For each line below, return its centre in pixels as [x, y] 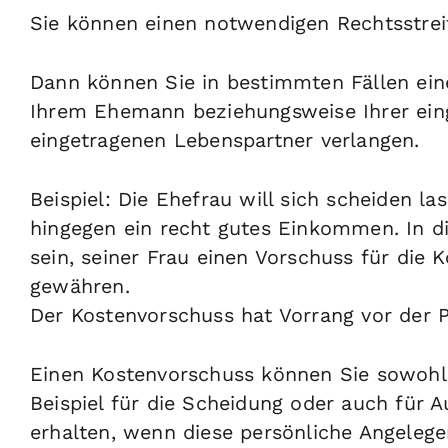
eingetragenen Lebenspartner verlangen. [225, 140]
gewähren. [80, 286]
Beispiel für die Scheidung [157, 403]
